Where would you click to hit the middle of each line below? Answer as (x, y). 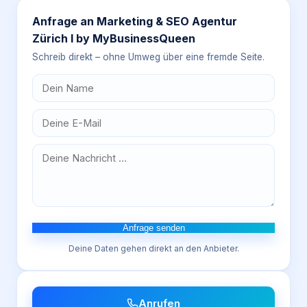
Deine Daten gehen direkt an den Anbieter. (153, 248)
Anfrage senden (153, 228)
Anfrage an (64, 21)
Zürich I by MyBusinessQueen (114, 38)
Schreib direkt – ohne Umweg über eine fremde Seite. (148, 57)
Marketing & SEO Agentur (167, 21)
